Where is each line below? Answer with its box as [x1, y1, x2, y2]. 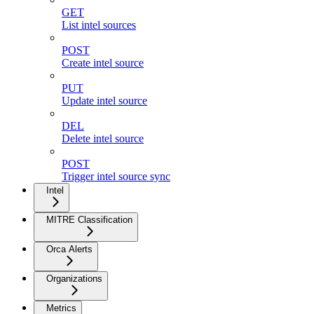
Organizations [46, 273, 102, 285]
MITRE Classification [46, 214, 132, 226]
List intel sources [62, 19, 136, 32]
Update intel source [62, 95, 147, 107]
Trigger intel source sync [62, 170, 170, 183]
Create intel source [62, 57, 144, 69]
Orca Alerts [46, 244, 93, 255]
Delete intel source [62, 132, 144, 145]
